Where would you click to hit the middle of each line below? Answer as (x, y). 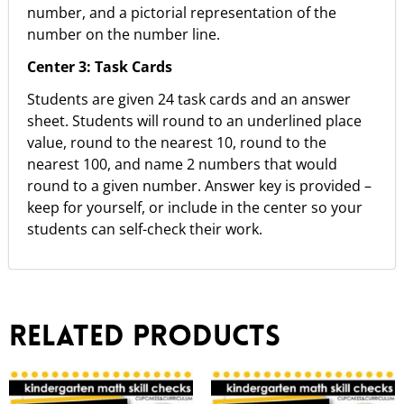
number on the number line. (124, 34)
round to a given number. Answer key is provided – (199, 185)
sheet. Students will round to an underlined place (194, 120)
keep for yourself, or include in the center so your (195, 207)
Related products (145, 338)
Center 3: (59, 66)
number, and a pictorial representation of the (182, 12)
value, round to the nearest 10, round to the (177, 142)
